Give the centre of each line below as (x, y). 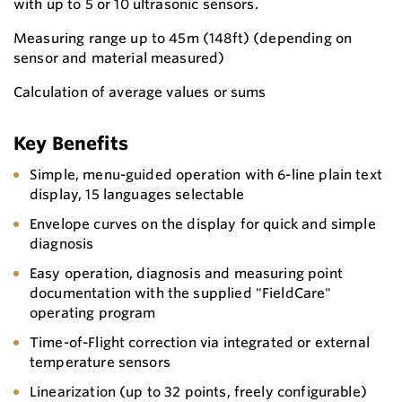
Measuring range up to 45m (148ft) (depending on (183, 38)
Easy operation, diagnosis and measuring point (186, 273)
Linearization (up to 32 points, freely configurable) (198, 391)
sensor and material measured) (119, 57)
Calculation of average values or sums (140, 92)
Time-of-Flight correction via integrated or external (200, 342)
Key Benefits (71, 143)
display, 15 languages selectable (137, 194)
